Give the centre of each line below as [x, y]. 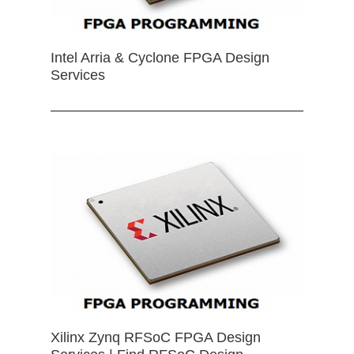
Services [78, 75]
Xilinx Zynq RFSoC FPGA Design [156, 337]
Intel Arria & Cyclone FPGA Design [160, 57]
